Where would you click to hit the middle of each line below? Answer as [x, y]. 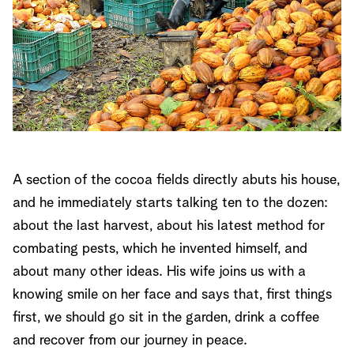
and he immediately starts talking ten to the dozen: [170, 203]
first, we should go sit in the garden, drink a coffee [166, 318]
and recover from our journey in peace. [130, 341]
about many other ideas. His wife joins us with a [159, 272]
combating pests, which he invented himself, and [160, 249]
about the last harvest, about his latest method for [169, 226]
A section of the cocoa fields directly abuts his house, [176, 180]
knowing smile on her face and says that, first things [172, 295]
